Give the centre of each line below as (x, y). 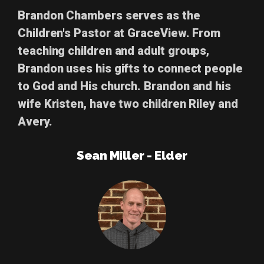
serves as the (163, 16)
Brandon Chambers (72, 16)
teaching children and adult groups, (114, 51)
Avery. (35, 122)
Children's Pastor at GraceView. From (119, 33)
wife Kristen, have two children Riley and (128, 104)
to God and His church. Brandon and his (124, 86)
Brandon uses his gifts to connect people (130, 69)
